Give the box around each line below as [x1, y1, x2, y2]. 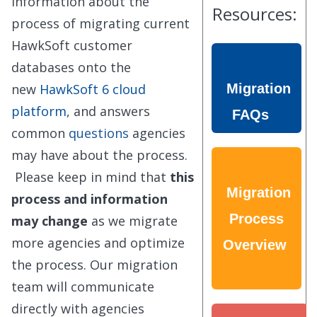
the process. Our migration [11, 255, 178, 273]
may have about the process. [11, 146, 188, 163]
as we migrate [91, 212, 178, 229]
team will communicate [11, 277, 154, 295]
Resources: [212, 1, 297, 25]
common [11, 124, 69, 142]
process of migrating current [11, 14, 190, 32]
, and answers [67, 102, 150, 120]
